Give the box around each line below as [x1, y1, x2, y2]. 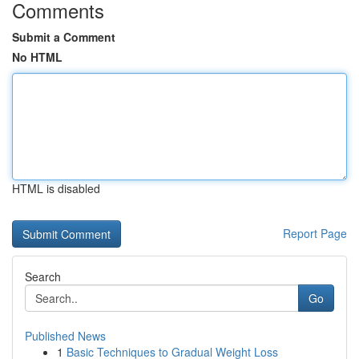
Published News [25, 328, 106, 344]
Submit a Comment [12, 29, 115, 45]
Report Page [283, 225, 347, 241]
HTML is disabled [12, 180, 100, 196]
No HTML [12, 49, 63, 65]
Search [25, 268, 61, 284]
